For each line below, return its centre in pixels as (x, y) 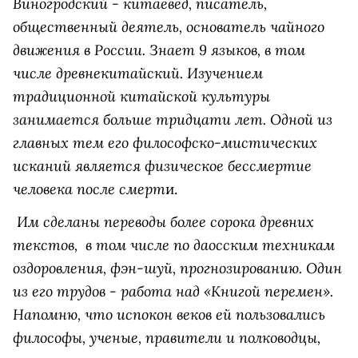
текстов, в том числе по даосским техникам (174, 245)
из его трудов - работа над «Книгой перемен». (173, 291)
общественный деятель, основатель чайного (169, 26)
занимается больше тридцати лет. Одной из (173, 119)
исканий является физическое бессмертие (162, 165)
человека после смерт (89, 189)
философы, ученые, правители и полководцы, (167, 337)
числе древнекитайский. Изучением (138, 73)
